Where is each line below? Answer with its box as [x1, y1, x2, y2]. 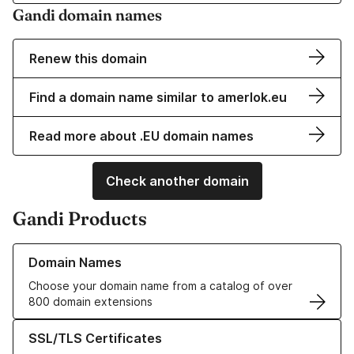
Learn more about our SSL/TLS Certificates [13, 320, 241, 334]
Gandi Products [13, 207, 147, 231]
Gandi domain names [13, 5, 162, 25]
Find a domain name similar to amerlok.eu [29, 89, 287, 106]
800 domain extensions [28, 295, 153, 309]
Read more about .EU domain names [29, 128, 254, 145]
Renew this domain [29, 51, 147, 67]
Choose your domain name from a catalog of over [28, 279, 292, 293]
